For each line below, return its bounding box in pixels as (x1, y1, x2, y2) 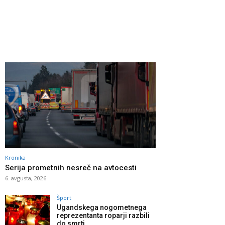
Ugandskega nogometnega (57, 203, 147, 212)
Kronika (5, 154, 26, 162)
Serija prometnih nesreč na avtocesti (5, 163, 137, 173)
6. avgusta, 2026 (5, 174, 46, 182)
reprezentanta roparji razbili (57, 211, 150, 220)
